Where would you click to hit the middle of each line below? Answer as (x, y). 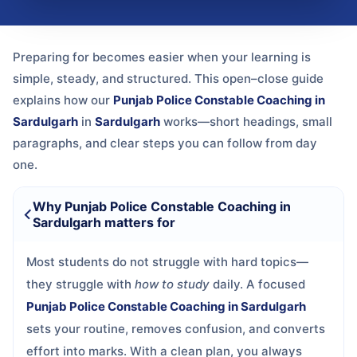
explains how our (63, 100)
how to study (172, 284)
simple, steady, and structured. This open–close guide (168, 79)
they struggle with (80, 284)
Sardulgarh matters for (104, 223)
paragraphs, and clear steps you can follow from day (165, 143)
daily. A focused (257, 284)
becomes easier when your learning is (202, 57)
